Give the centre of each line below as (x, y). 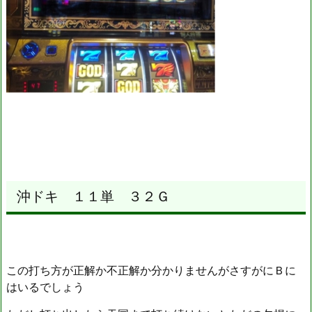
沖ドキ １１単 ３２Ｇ (93, 197)
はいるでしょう (45, 287)
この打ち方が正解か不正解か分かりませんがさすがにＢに (151, 271)
